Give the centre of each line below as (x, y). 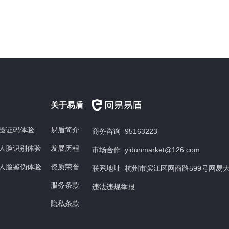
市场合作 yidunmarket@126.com (146, 150)
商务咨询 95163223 (125, 132)
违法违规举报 (114, 187)
